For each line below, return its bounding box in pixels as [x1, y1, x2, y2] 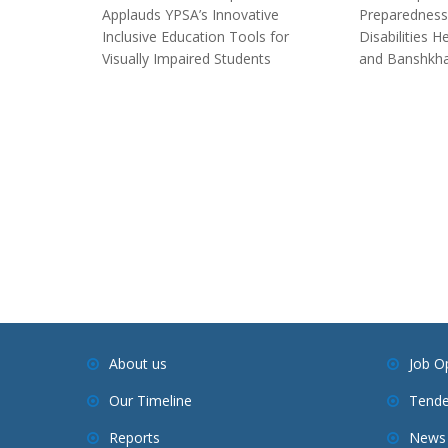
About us [109, 354, 167, 374]
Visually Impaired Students [102, 49, 271, 69]
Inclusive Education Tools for [102, 27, 289, 47]
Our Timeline [109, 391, 192, 411]
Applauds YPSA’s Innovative [102, 5, 279, 25]
